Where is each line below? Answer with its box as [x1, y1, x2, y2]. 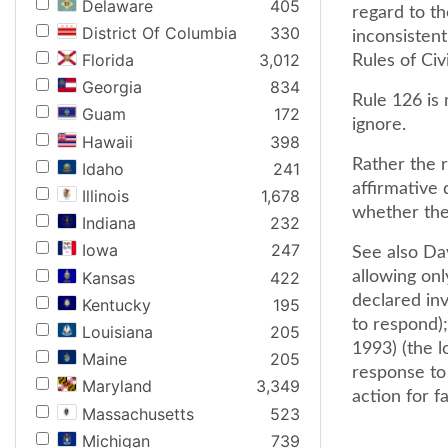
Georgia [82, 77, 142, 98]
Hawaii [82, 131, 133, 152]
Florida [82, 50, 134, 71]
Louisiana [82, 321, 153, 342]
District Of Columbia [82, 22, 237, 43]
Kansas [82, 267, 135, 288]
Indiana [82, 213, 136, 234]
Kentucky [82, 294, 151, 315]
